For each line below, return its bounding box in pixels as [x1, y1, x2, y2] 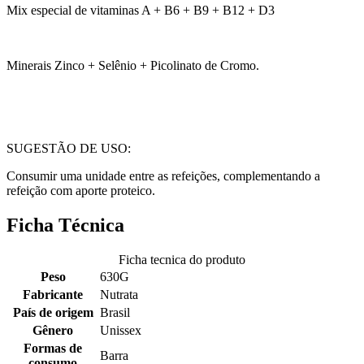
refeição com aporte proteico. [6, 184, 155, 198]
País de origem [12, 305, 93, 319]
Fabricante [23, 287, 83, 301]
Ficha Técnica [6, 214, 124, 236]
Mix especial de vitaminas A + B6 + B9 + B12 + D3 [6, 3, 275, 18]
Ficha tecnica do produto [119, 252, 245, 266]
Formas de [24, 340, 82, 355]
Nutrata [100, 287, 138, 301]
